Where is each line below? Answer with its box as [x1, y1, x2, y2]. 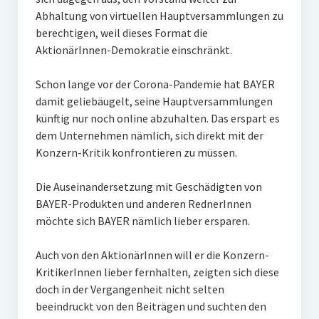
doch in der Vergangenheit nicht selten [35, 282, 224, 296]
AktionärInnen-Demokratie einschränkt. [35, 43, 232, 57]
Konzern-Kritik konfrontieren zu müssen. [35, 145, 239, 159]
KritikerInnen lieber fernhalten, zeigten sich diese [35, 265, 279, 279]
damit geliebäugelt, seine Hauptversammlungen [35, 94, 273, 108]
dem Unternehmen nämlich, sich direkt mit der [35, 128, 263, 142]
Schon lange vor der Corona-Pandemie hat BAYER [35, 77, 275, 91]
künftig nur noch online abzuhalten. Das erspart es [35, 111, 280, 125]
